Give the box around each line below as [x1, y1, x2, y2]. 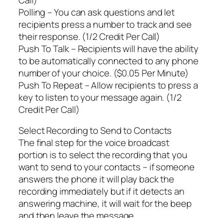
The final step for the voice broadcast [18, 136, 170, 149]
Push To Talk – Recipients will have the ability [18, 42, 199, 55]
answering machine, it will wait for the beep [18, 197, 192, 210]
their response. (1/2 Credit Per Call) [18, 30, 161, 43]
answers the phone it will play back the [18, 173, 175, 186]
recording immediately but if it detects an [18, 185, 184, 198]
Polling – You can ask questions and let [18, 5, 175, 18]
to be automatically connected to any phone [18, 54, 199, 67]
